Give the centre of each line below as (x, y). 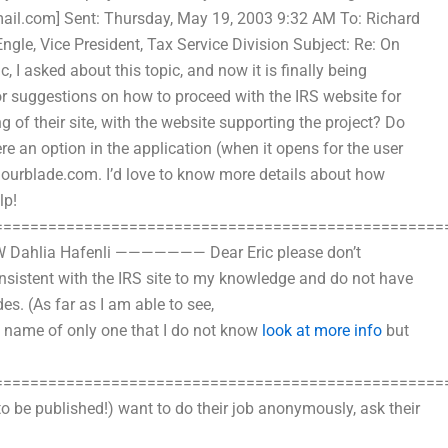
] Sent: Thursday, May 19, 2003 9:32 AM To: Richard (238, 18)
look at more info (322, 330)
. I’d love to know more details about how (241, 174)
